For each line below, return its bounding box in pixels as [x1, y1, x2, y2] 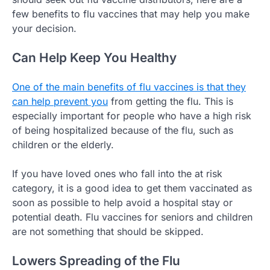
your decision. [12, 22, 77, 35]
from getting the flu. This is [108, 95, 233, 107]
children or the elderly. [12, 138, 114, 151]
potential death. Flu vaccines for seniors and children [12, 210, 253, 223]
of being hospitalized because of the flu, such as [12, 124, 233, 136]
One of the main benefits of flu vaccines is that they [12, 80, 246, 93]
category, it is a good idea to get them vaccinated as [12, 181, 252, 194]
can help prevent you [12, 95, 108, 107]
